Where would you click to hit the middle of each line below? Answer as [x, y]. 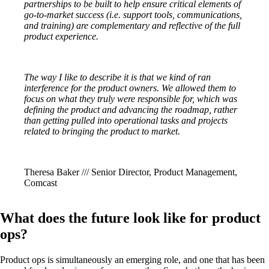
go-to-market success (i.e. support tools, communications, [133, 15]
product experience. [61, 37]
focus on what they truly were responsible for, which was [131, 99]
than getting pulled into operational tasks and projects [126, 121]
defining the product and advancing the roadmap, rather [131, 110]
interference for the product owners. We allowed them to [130, 88]
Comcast [41, 183]
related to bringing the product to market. [102, 131]
